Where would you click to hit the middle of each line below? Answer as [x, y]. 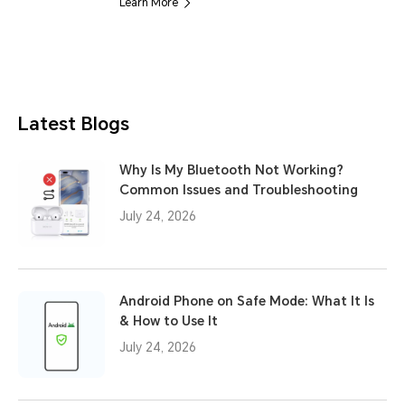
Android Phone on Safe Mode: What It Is [247, 301]
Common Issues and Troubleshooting [239, 189]
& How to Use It [169, 320]
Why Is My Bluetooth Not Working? [231, 170]
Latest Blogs [74, 123]
